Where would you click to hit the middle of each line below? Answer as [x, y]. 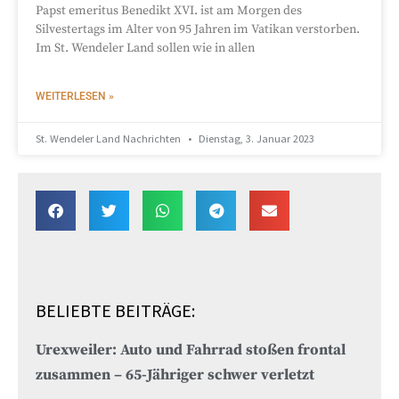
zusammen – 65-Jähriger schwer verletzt [175, 375]
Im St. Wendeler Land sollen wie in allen [145, 48]
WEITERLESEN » [75, 96]
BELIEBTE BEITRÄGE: [115, 310]
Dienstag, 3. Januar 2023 [255, 138]
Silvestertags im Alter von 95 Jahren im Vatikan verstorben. [198, 29]
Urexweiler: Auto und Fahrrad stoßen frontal [191, 350]
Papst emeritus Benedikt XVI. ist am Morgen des [169, 10]
